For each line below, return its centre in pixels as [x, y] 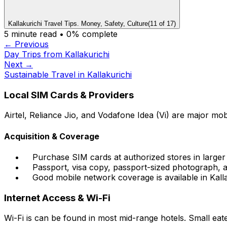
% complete [94, 34]
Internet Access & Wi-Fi [57, 198]
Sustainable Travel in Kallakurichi [68, 74]
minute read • [37, 34]
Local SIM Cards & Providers [69, 95]
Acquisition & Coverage [52, 136]
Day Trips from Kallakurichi [57, 54]
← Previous [26, 44]
